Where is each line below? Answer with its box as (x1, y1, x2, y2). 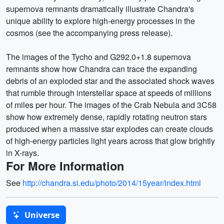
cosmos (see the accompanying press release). (6, 26, 172, 38)
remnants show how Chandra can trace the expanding (6, 62, 197, 74)
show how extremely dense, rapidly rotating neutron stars (6, 110, 207, 122)
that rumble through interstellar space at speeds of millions (6, 86, 211, 98)
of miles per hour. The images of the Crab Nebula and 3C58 (6, 98, 216, 110)
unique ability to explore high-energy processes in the (6, 14, 195, 26)
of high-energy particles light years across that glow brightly (6, 134, 215, 146)
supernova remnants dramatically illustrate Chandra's (6, 2, 194, 14)
